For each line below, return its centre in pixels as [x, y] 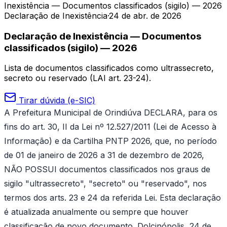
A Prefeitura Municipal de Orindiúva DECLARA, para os [111, 113]
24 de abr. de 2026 [145, 16]
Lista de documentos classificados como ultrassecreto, [109, 68]
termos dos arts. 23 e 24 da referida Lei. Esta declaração [112, 198]
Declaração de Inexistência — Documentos [103, 36]
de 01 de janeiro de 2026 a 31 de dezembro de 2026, [104, 155]
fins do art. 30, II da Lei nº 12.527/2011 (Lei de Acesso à [110, 127]
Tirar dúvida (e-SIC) [56, 101]
